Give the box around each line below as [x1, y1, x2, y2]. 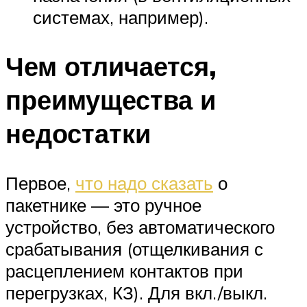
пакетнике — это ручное [5, 194, 201, 217]
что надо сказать [75, 172, 213, 195]
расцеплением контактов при [5, 260, 243, 282]
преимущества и [5, 83, 216, 117]
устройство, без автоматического [5, 216, 275, 238]
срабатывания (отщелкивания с [5, 238, 263, 260]
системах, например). [33, 5, 208, 28]
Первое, [5, 172, 75, 195]
